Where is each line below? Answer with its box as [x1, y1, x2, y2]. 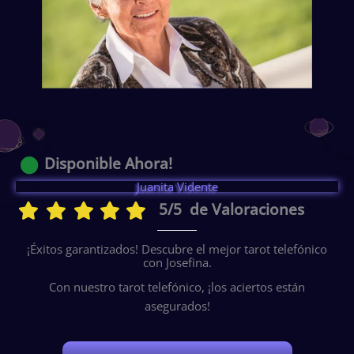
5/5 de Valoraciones [158, 198, 304, 220]
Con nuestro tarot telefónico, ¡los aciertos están [49, 279, 305, 296]
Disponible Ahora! [43, 153, 172, 175]
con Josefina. [142, 254, 212, 271]
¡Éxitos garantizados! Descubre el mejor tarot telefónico [27, 241, 327, 258]
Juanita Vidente [136, 178, 218, 194]
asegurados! [144, 298, 210, 314]
